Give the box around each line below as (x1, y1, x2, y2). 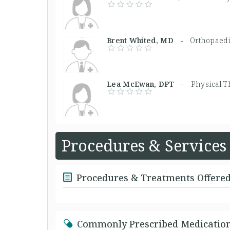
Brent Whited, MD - (107, 35, 190, 45)
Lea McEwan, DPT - (107, 79, 191, 89)
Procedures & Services (62, 135, 226, 156)
